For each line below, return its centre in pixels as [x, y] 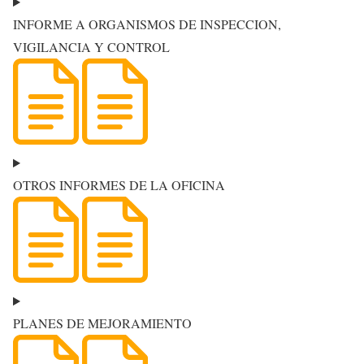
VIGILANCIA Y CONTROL [91, 47]
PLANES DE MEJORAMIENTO [102, 323]
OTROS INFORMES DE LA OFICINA [119, 185]
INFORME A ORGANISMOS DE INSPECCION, [147, 24]
